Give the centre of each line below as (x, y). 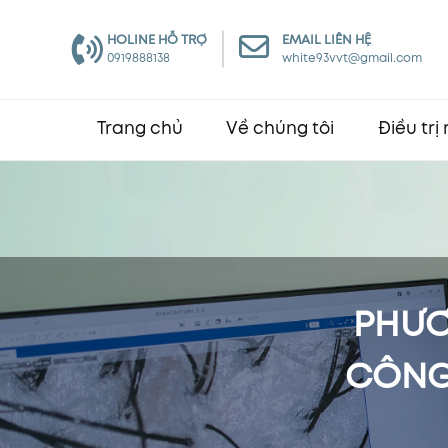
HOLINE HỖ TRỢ (157, 39)
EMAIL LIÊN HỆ (326, 39)
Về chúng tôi (280, 129)
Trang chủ (140, 129)
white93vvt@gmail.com (352, 57)
